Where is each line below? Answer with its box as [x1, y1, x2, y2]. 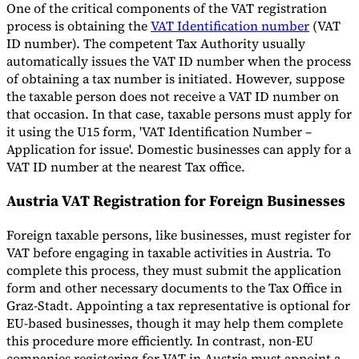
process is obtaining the [6, 17, 151, 35]
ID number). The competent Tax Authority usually [6, 34, 305, 53]
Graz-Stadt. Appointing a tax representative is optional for [6, 296, 350, 314]
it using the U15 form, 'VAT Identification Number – [6, 123, 312, 141]
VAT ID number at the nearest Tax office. [6, 158, 245, 176]
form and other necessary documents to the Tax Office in [6, 278, 342, 296]
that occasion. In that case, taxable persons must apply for [6, 105, 352, 123]
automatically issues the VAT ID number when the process [6, 52, 351, 71]
